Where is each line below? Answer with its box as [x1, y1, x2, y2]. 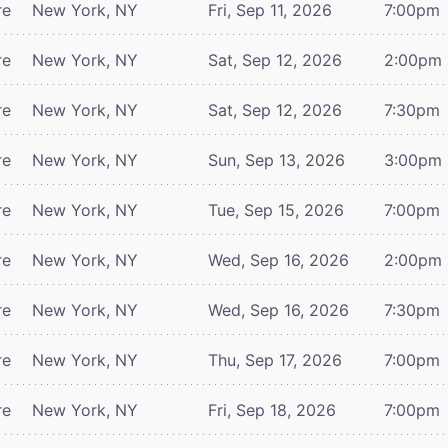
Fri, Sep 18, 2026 [208, 399, 336, 420]
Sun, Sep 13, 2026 [208, 149, 345, 170]
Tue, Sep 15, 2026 [208, 199, 344, 220]
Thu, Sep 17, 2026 [208, 349, 342, 370]
